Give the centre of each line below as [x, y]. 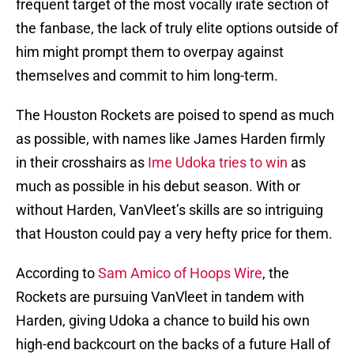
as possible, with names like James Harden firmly [171, 139]
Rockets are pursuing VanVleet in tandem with [160, 297]
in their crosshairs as [82, 163]
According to [57, 273]
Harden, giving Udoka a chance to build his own [163, 321]
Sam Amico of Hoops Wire [180, 273]
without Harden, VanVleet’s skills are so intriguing [169, 210]
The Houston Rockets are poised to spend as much [175, 115]
